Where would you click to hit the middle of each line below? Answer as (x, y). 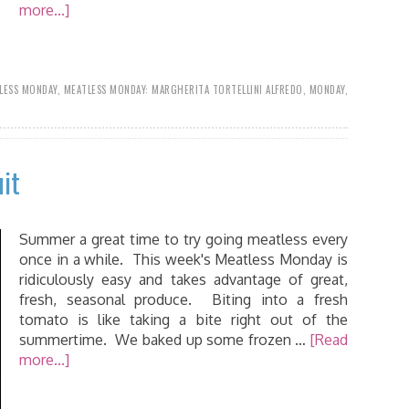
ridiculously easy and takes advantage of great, (184, 279)
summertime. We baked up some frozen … (165, 340)
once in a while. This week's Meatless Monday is (184, 259)
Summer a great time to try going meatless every (184, 239)
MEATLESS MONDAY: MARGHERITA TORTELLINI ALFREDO (183, 89)
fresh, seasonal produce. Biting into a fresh (184, 299)
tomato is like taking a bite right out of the (184, 320)
